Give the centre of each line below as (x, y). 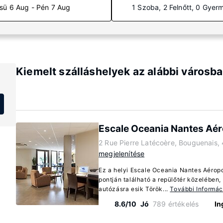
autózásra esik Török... (134, 189)
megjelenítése (122, 154)
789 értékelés (176, 204)
